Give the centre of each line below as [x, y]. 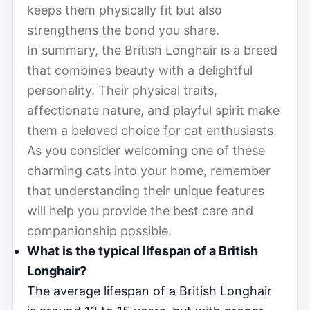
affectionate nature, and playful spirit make [153, 110]
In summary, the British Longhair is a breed [152, 50]
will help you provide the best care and [140, 210]
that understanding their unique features [146, 190]
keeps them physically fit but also [125, 10]
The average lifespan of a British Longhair [149, 291]
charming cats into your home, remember [149, 170]
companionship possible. [99, 230]
